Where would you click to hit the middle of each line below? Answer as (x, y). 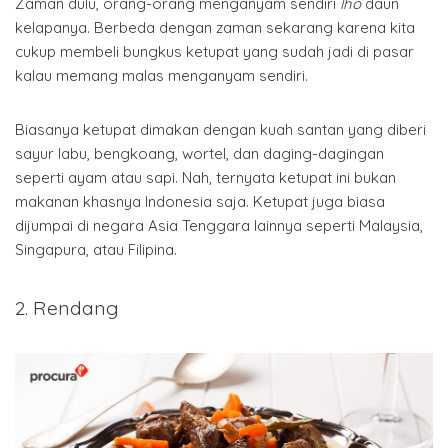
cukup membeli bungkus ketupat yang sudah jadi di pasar (214, 51)
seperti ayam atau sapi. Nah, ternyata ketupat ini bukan (205, 177)
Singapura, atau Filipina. (96, 249)
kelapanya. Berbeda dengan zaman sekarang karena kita (215, 27)
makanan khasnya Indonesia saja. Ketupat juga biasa (200, 201)
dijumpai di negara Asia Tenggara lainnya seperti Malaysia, (219, 225)
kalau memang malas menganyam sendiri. (161, 75)
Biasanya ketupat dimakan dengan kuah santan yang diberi (220, 129)
